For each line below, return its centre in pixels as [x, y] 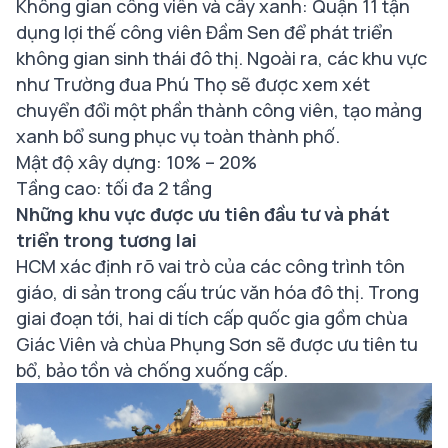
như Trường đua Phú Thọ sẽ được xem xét [193, 84]
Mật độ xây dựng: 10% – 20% [136, 162]
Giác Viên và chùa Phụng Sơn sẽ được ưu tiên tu [217, 344]
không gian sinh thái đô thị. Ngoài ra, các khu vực [221, 58]
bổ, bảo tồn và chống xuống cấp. [152, 370]
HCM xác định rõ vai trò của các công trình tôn [210, 266]
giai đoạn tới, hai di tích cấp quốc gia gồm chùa [212, 318]
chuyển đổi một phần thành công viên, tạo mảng [219, 110]
